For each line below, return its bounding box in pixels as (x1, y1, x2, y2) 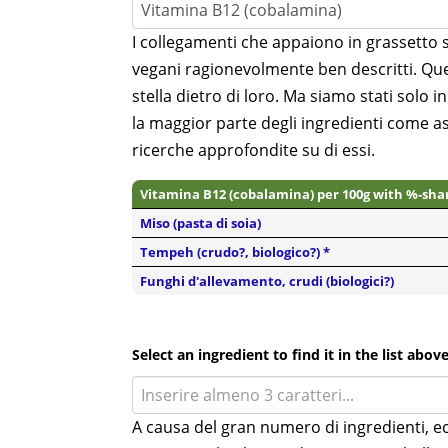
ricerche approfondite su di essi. (132, 139, 375, 161)
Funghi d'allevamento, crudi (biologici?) (140, 272, 394, 290)
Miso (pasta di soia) (140, 214, 261, 232)
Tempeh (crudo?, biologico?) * (140, 243, 330, 261)
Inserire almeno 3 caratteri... (141, 384, 354, 406)
